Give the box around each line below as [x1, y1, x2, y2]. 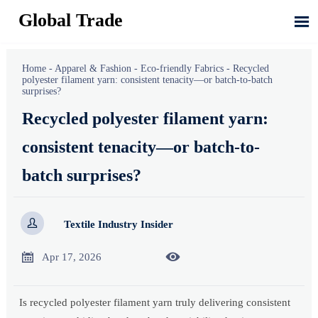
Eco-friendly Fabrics [141, 62, 224, 74]
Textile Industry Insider [63, 219, 173, 231]
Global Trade [18, 10, 124, 31]
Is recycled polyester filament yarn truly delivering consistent [19, 297, 291, 309]
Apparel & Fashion [55, 62, 132, 74]
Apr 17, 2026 [41, 251, 102, 263]
